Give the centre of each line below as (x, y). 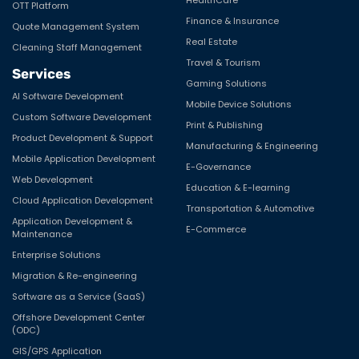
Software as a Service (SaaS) (79, 296)
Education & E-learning (238, 187)
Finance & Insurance (233, 20)
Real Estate (212, 41)
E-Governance (219, 166)
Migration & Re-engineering (75, 275)
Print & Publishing (225, 125)
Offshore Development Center (79, 317)
